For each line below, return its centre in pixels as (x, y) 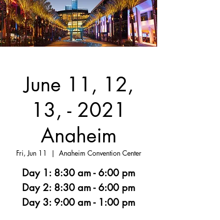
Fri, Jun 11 (31, 153)
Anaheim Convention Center (100, 153)
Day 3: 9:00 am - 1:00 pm (79, 203)
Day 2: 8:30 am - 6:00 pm (79, 188)
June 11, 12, (79, 85)
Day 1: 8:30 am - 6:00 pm (79, 173)
